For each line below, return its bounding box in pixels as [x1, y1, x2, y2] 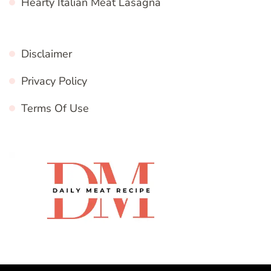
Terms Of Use [21, 100, 89, 116]
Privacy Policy [21, 73, 87, 88]
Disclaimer [21, 46, 72, 61]
